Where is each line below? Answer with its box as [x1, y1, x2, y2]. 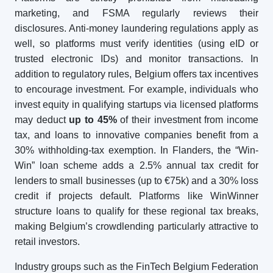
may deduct [15, 115, 69, 125]
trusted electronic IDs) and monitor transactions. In [15, 54, 258, 64]
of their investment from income [116, 115, 259, 125]
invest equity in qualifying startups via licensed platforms [15, 99, 258, 110]
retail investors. [15, 236, 80, 247]
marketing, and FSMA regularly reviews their [15, 8, 258, 18]
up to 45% [69, 115, 117, 125]
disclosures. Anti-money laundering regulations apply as [15, 23, 258, 34]
